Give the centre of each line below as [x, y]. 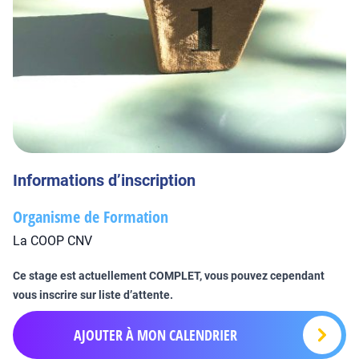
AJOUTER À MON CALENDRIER [155, 335]
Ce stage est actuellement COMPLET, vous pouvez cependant [169, 276]
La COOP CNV [52, 241]
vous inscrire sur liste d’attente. [93, 295]
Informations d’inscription [104, 180]
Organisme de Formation [91, 217]
